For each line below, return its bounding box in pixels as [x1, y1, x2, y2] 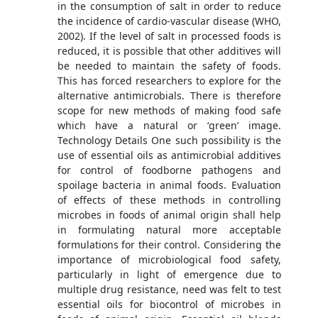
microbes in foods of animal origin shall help [57, 208, 281, 222]
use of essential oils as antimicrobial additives [57, 148, 281, 163]
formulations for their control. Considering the [57, 238, 281, 252]
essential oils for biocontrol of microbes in [57, 297, 281, 312]
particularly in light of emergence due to [57, 268, 281, 282]
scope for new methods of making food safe [57, 104, 281, 118]
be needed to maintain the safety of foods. [57, 59, 281, 73]
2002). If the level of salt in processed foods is [57, 29, 281, 43]
